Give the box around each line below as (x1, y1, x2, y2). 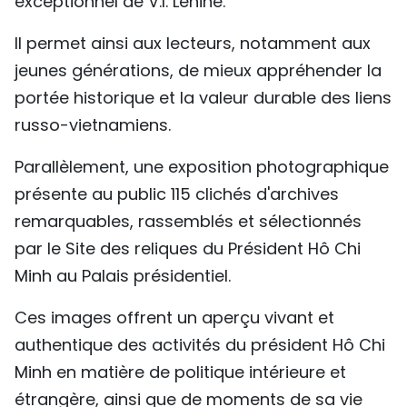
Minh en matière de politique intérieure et (15, 361, 346, 384)
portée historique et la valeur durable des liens (15, 86, 392, 110)
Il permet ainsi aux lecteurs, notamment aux (15, 32, 371, 55)
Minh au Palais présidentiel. (15, 264, 231, 288)
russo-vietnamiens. (15, 114, 171, 137)
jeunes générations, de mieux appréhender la (15, 59, 382, 83)
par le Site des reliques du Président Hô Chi (15, 237, 361, 261)
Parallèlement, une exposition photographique (15, 155, 389, 179)
